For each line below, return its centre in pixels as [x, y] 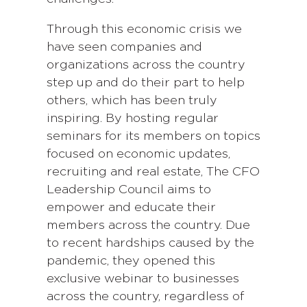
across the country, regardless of [145, 297]
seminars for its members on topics [153, 137]
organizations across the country [146, 65]
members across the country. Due [148, 226]
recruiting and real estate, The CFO [153, 172]
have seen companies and [124, 48]
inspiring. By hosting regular [133, 119]
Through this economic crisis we [144, 30]
